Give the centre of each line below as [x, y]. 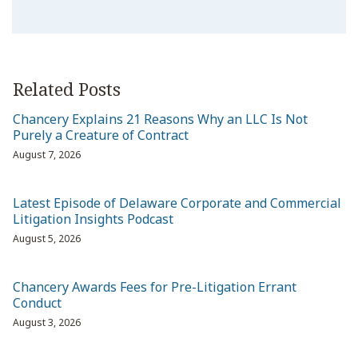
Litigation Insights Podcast [93, 219]
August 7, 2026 [47, 155]
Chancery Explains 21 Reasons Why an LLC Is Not [160, 119]
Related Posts [67, 89]
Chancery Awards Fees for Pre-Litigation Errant [155, 287]
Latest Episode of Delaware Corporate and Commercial [177, 203]
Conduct [37, 303]
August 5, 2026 [47, 239]
